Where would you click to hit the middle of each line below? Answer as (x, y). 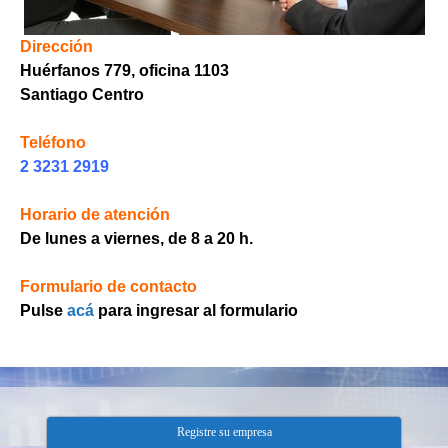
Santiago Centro (82, 95)
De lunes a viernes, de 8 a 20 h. (136, 239)
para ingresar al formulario (196, 311)
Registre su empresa (224, 432)
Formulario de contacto (108, 287)
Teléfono (53, 143)
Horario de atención (95, 215)
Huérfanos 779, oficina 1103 (124, 71)
